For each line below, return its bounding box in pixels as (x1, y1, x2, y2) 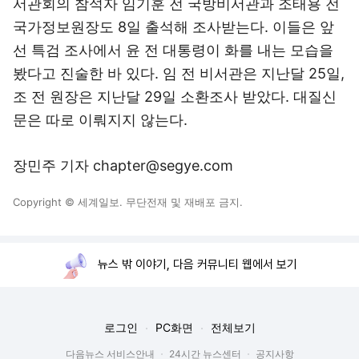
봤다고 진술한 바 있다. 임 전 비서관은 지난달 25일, (13, 65, 345, 82)
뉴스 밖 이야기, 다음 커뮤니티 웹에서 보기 (98, 257, 297, 272)
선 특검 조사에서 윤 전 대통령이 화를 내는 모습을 (13, 42, 333, 58)
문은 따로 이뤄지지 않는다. (13, 111, 188, 128)
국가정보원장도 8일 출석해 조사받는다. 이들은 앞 (13, 18, 334, 35)
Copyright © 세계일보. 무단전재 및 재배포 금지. (13, 196, 243, 208)
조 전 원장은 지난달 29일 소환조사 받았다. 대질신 (13, 88, 337, 105)
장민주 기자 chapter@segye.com (13, 157, 233, 174)
